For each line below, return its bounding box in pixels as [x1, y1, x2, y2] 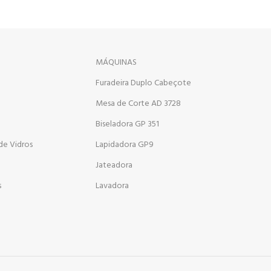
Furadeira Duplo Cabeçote [96, 76, 192, 90]
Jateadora [96, 158, 133, 172]
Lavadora [96, 178, 129, 193]
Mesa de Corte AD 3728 [96, 96, 181, 111]
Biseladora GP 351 [96, 117, 160, 131]
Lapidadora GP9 [96, 137, 154, 152]
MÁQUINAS [96, 55, 137, 70]
